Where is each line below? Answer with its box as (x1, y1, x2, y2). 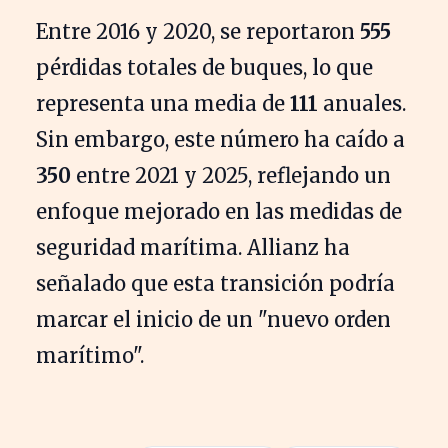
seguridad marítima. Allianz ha (36, 234, 350, 260)
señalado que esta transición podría (36, 270, 395, 296)
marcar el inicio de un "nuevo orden (36, 306, 391, 332)
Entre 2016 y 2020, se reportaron (36, 18, 360, 44)
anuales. (318, 90, 406, 116)
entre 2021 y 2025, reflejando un (71, 162, 391, 188)
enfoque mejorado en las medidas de (36, 198, 402, 224)
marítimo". (36, 342, 144, 368)
